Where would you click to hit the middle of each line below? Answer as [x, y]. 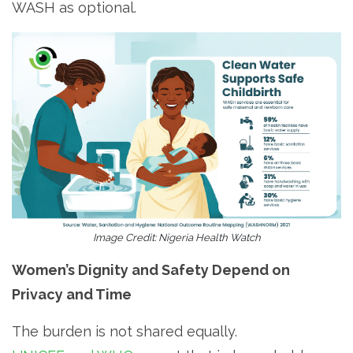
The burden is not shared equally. [124, 332]
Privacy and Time [72, 295]
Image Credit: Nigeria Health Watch [176, 238]
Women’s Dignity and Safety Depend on [151, 270]
